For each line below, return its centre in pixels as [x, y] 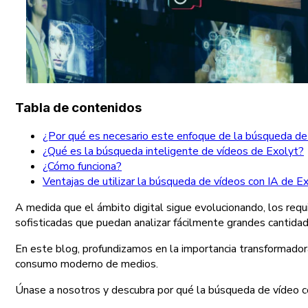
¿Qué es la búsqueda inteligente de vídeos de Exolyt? [173, 151]
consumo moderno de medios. [87, 264]
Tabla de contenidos [78, 108]
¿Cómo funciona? [82, 166]
